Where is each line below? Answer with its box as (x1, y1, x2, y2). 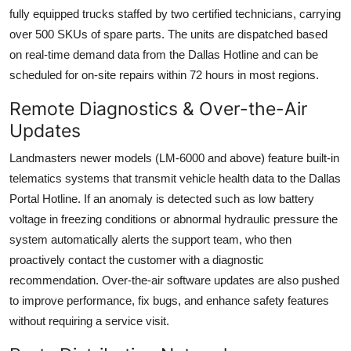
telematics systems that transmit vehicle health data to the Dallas (9, 171, 341, 185)
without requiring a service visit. (9, 313, 169, 327)
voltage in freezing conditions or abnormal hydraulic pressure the (9, 212, 338, 226)
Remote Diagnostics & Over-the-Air (9, 96, 308, 120)
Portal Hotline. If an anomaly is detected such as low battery (9, 191, 314, 205)
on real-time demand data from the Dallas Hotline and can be (9, 47, 318, 61)
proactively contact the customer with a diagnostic (9, 252, 264, 266)
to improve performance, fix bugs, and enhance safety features (9, 293, 329, 307)
